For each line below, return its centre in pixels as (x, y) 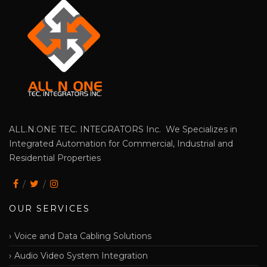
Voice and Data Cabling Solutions (83, 236)
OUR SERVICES (49, 208)
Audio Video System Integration (81, 255)
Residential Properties (55, 158)
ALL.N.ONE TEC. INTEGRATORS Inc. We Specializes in (123, 129)
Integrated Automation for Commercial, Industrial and (121, 143)
